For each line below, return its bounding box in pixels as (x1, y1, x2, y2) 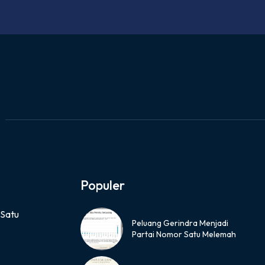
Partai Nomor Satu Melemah (131, 228, 236, 240)
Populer (80, 176, 125, 193)
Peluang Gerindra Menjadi (131, 217, 228, 228)
